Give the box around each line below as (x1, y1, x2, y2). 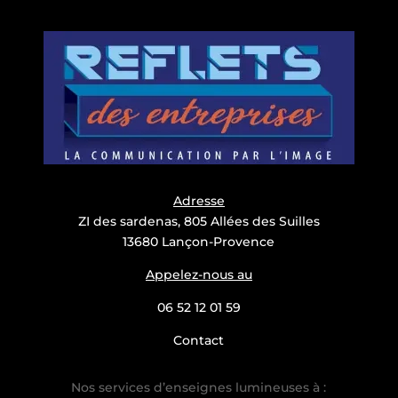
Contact (173, 332, 225, 348)
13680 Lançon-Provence (123, 234, 275, 250)
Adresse (172, 193, 225, 209)
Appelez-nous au (145, 267, 252, 283)
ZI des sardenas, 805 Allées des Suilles (77, 213, 320, 229)
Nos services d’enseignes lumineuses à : (71, 379, 327, 395)
